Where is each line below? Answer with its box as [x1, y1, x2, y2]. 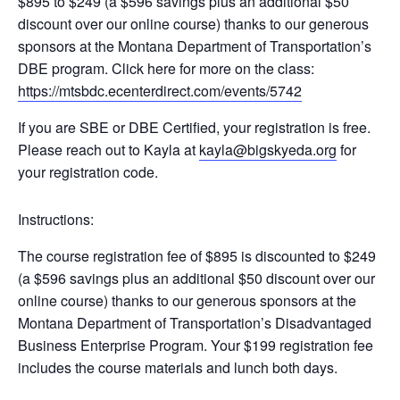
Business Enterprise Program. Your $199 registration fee [18, 335, 373, 356]
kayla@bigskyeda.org [199, 139, 337, 161]
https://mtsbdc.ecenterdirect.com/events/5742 [18, 80, 302, 102]
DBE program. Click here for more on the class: [18, 58, 314, 79]
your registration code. [18, 162, 158, 183]
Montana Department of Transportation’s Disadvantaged [18, 312, 371, 334]
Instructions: [18, 209, 94, 230]
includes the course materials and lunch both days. [18, 357, 337, 379]
